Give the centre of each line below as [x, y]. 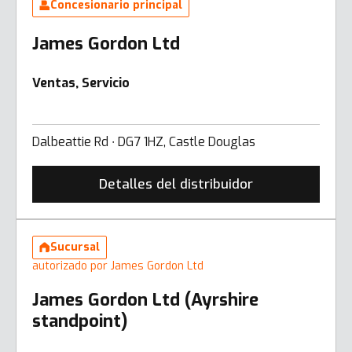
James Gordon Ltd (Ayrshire [145, 299]
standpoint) [80, 321]
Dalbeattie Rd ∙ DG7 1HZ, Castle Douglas [144, 141]
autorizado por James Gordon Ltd [118, 266]
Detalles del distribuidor [176, 184]
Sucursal [75, 247]
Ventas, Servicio [81, 82]
